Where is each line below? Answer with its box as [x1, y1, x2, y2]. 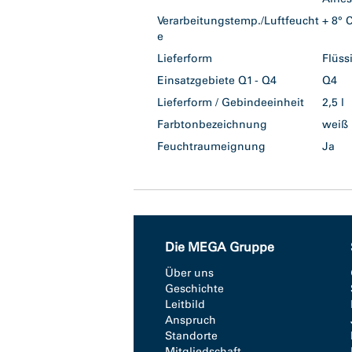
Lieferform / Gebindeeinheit [157, 96, 304, 109]
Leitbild [165, 298, 205, 311]
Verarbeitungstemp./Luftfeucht [157, 14, 319, 27]
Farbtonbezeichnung [157, 118, 267, 131]
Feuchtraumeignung [157, 140, 266, 153]
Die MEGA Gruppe [165, 240, 274, 255]
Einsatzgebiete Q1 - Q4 [157, 74, 277, 87]
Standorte [165, 329, 218, 343]
